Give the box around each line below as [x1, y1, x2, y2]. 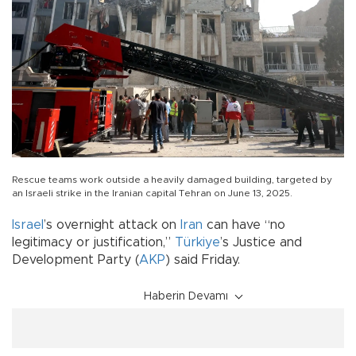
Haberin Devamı [144, 290, 228, 302]
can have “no [203, 218, 285, 231]
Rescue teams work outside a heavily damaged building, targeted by [12, 174, 332, 184]
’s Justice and [220, 235, 302, 249]
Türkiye [175, 235, 220, 249]
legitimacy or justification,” [12, 235, 175, 249]
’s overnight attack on [44, 218, 180, 231]
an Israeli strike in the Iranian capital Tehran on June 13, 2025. [12, 188, 292, 198]
